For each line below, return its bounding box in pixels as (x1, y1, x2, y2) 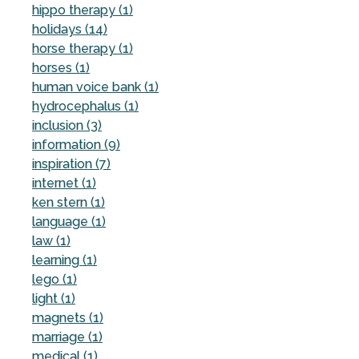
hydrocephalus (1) (32, 98, 139, 114)
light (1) (32, 290, 75, 306)
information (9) (32, 136, 120, 152)
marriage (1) (32, 329, 103, 345)
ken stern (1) (32, 194, 105, 210)
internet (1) (32, 175, 96, 191)
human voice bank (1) (32, 79, 159, 95)
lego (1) (32, 271, 77, 287)
